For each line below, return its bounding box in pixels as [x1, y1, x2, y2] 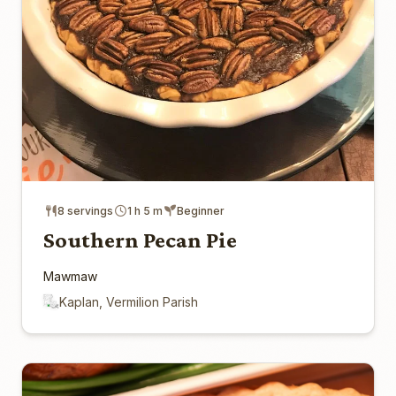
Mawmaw [43, 268, 97, 284]
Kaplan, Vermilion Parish [59, 293, 198, 309]
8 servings [57, 203, 113, 217]
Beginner [177, 203, 225, 217]
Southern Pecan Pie [43, 226, 237, 253]
